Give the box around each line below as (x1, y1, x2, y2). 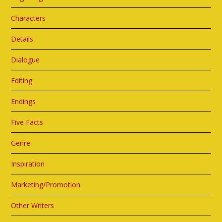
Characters (11, 13, 46, 23)
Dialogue (11, 55, 40, 65)
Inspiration (11, 159, 45, 169)
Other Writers (11, 201, 55, 211)
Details (11, 34, 34, 44)
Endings (11, 97, 36, 107)
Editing (11, 76, 33, 86)
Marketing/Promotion (11, 180, 81, 190)
